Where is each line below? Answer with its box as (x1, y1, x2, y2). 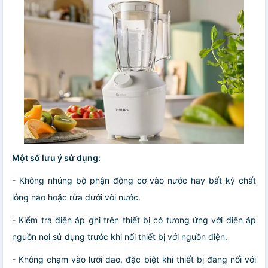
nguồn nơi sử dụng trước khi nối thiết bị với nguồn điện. (12, 232, 227, 242)
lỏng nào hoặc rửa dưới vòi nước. (12, 192, 141, 203)
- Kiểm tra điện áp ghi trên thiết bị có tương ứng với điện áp (12, 215, 256, 226)
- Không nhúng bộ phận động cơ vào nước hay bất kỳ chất (12, 175, 256, 186)
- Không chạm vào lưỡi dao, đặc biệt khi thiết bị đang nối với (12, 254, 256, 265)
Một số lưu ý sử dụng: (12, 153, 100, 163)
